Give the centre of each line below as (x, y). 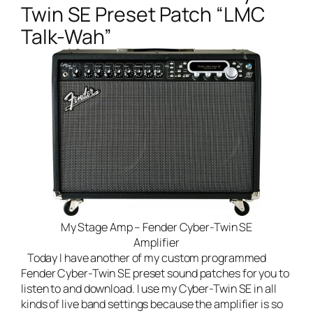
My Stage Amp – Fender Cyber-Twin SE (156, 227)
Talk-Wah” (67, 37)
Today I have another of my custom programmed (144, 258)
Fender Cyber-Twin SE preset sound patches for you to (155, 274)
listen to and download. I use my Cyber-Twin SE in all (149, 289)
